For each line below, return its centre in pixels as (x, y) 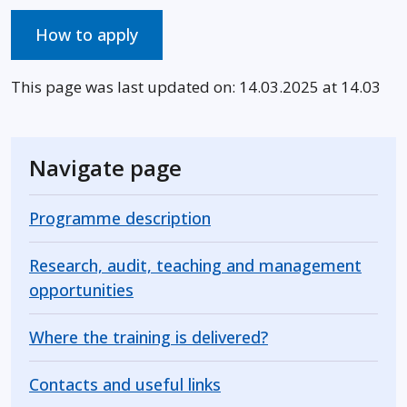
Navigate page (105, 168)
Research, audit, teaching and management (195, 265)
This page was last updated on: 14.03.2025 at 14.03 (196, 87)
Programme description (120, 218)
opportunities (81, 290)
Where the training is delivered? (149, 337)
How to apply (87, 35)
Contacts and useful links (125, 384)
